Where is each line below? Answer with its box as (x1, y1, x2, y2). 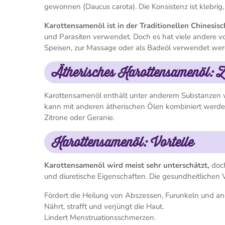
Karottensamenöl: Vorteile (52, 133, 194, 152)
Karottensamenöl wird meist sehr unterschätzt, (44, 160, 211, 170)
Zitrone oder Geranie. (44, 113, 117, 123)
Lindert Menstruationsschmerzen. (44, 212, 156, 222)
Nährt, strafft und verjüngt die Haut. (44, 201, 164, 211)
